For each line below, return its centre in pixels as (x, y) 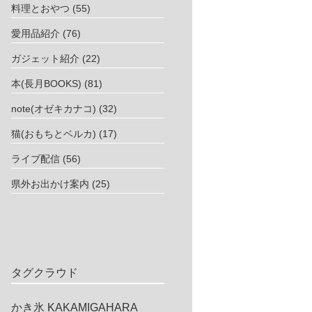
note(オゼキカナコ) (54, 109)
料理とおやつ (40, 8)
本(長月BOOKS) (46, 84)
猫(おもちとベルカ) (54, 134)
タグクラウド (45, 273)
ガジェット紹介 (45, 58)
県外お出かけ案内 (50, 184)
